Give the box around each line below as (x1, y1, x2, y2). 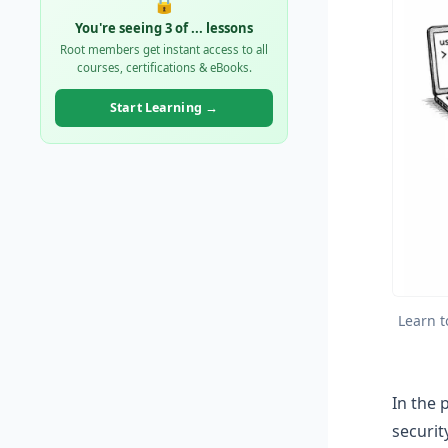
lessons (203, 19, 253, 37)
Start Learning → (110, 99, 218, 116)
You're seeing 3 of (75, 19, 191, 37)
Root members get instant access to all (60, 42, 268, 57)
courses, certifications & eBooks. (76, 60, 252, 75)
